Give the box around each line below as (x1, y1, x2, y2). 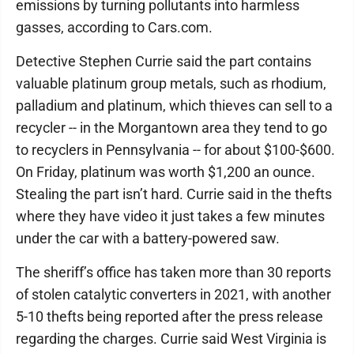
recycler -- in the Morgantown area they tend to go (16, 119, 327, 136)
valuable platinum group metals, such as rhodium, (16, 75, 326, 92)
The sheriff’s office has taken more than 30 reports (16, 264, 331, 281)
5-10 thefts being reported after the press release (16, 308, 323, 325)
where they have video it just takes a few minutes (16, 208, 325, 224)
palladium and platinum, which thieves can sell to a (16, 97, 333, 114)
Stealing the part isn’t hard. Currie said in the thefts (16, 186, 332, 202)
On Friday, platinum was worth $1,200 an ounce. (16, 164, 315, 180)
